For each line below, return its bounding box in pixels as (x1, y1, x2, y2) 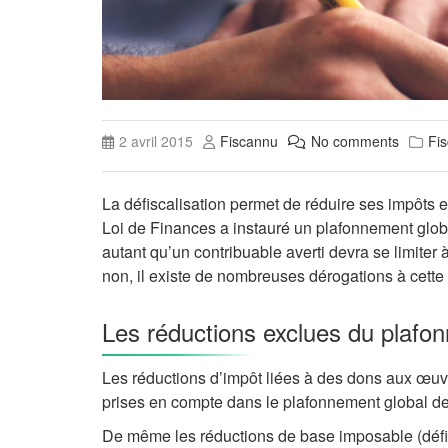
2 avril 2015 (119, 131, 193, 152)
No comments (311, 131, 399, 152)
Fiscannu (220, 131, 278, 152)
